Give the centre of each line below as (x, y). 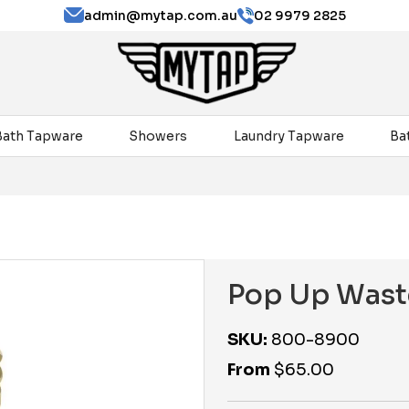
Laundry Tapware (288, 136)
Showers (158, 136)
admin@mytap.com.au (160, 16)
